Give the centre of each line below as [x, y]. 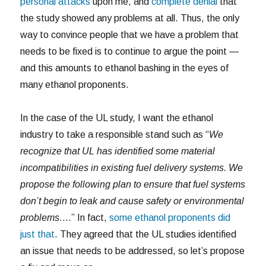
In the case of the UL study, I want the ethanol [117, 118]
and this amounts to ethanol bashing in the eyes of [125, 68]
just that [38, 234]
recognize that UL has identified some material [118, 151]
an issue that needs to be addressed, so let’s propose [133, 251]
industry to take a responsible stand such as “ [115, 134]
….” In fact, [85, 217]
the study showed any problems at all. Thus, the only [130, 18]
